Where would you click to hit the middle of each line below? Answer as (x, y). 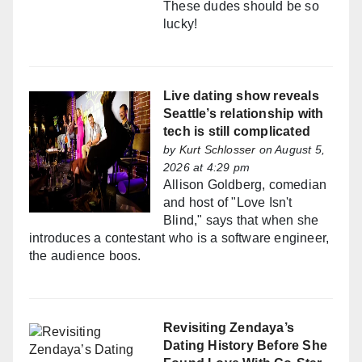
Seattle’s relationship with (244, 114)
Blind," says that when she (241, 221)
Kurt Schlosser (217, 150)
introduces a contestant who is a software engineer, (179, 238)
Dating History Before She (245, 346)
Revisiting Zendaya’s (229, 328)
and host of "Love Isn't (228, 203)
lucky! (181, 24)
